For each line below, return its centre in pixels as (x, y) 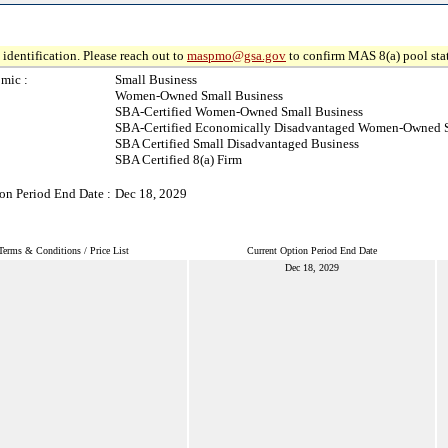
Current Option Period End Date (312, 250)
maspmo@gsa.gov (236, 55)
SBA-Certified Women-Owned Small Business (239, 111)
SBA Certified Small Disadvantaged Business (237, 143)
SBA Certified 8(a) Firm (178, 159)
